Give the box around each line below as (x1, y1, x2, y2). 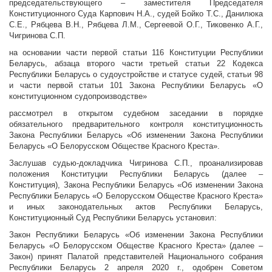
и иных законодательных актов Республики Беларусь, (9, 202, 263, 212)
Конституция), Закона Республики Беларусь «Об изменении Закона (9, 180, 263, 190)
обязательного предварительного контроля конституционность (9, 120, 263, 129)
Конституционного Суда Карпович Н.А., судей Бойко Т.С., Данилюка (9, 9, 263, 19)
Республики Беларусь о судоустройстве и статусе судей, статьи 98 (9, 70, 263, 80)
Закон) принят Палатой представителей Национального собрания (9, 252, 263, 262)
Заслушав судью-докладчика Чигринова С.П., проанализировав (9, 158, 263, 168)
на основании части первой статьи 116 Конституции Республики (9, 48, 263, 58)
